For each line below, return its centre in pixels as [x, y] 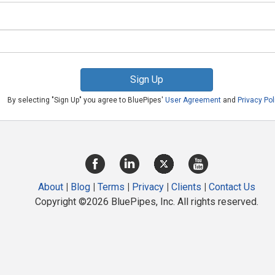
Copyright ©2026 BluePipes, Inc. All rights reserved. [147, 202]
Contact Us [232, 187]
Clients [186, 187]
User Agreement [193, 100]
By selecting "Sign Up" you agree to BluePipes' [87, 100]
